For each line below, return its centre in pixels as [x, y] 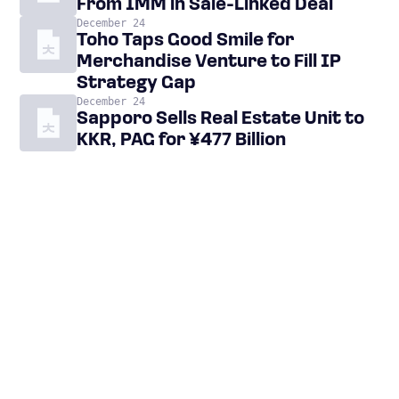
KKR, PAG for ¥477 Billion [181, 141]
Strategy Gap [136, 84]
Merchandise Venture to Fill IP [209, 63]
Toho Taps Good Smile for [185, 41]
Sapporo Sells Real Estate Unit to [220, 120]
